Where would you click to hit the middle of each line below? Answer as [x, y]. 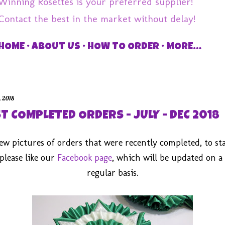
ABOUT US [56, 47]
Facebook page [84, 158]
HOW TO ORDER [123, 47]
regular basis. [113, 173]
